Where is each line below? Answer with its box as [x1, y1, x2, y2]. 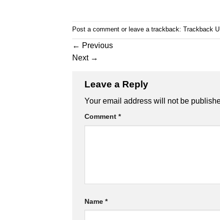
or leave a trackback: [119, 25, 183, 33]
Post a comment [72, 25, 119, 33]
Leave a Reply [84, 79, 151, 89]
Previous [80, 41, 113, 50]
